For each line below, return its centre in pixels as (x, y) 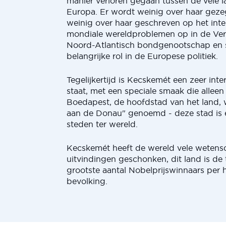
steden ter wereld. (102, 124)
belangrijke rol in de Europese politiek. (142, 56)
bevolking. (87, 181)
